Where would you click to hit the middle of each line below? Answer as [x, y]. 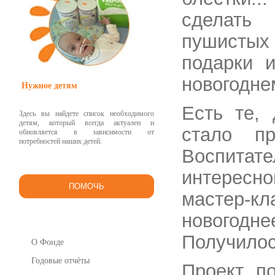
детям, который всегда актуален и [87, 123]
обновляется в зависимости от [87, 132]
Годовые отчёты [60, 261]
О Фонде [48, 242]
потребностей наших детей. [60, 141]
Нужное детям [49, 86]
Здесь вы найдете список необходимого [87, 114]
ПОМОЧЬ [87, 186]
